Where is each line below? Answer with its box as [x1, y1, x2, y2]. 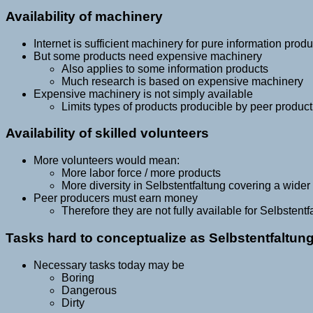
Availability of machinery [6, 8, 163, 24]
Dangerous [61, 284, 117, 296]
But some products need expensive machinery [34, 50, 262, 62]
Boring [61, 271, 94, 284]
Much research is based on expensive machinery [61, 75, 303, 87]
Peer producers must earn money [34, 192, 198, 205]
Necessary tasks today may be [34, 259, 184, 271]
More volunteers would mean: [34, 154, 180, 167]
